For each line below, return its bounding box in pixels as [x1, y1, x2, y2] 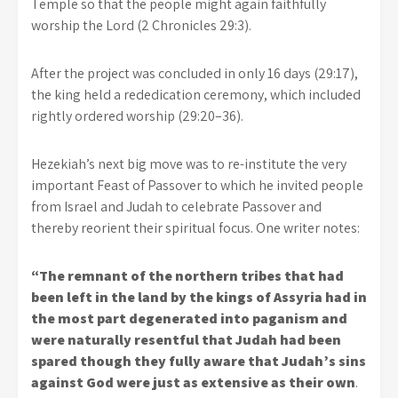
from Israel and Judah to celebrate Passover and [31, 196, 322, 216]
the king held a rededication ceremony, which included [31, 84, 361, 104]
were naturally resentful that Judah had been [31, 330, 341, 349]
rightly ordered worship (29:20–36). [31, 106, 243, 125]
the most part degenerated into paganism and [31, 308, 347, 328]
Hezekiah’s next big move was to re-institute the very [31, 154, 346, 173]
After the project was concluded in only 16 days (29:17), [31, 63, 358, 83]
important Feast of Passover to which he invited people [31, 175, 363, 195]
